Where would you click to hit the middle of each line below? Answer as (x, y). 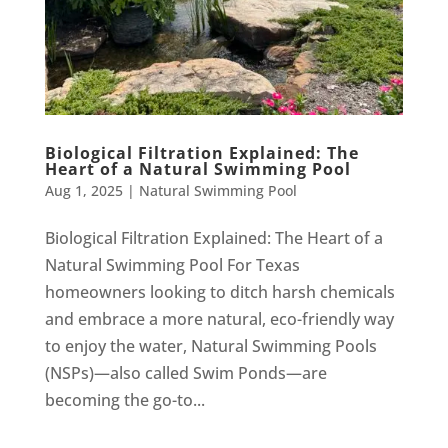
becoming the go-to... (124, 399)
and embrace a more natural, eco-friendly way (219, 318)
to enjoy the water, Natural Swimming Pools (210, 345)
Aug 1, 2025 (83, 190)
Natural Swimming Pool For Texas (172, 264)
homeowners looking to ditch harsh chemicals (219, 291)
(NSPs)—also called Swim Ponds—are (185, 372)
